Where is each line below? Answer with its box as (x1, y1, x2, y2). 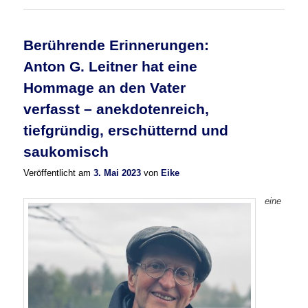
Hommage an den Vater (23, 80, 186, 96)
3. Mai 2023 (93, 167, 142, 178)
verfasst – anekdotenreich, (23, 101, 210, 118)
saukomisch (23, 144, 109, 160)
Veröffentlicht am (23, 167, 94, 178)
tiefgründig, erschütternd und (23, 122, 229, 139)
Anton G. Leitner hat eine (23, 58, 198, 75)
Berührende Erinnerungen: (23, 37, 210, 54)
